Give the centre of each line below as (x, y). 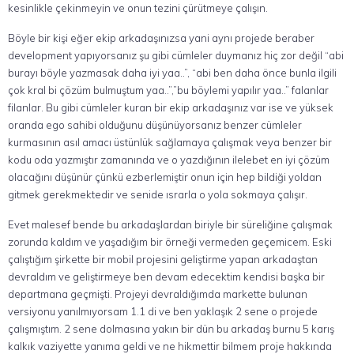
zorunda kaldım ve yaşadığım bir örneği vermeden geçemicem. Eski (170, 242)
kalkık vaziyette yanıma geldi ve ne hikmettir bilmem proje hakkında (170, 346)
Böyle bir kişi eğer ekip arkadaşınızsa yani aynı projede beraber (161, 38)
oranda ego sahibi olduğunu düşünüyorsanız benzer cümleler (155, 125)
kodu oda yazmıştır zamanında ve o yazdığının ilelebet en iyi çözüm (169, 160)
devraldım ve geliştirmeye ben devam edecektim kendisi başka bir (166, 277)
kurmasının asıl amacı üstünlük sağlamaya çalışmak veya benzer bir (170, 142)
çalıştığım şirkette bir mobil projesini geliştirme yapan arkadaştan (163, 259)
